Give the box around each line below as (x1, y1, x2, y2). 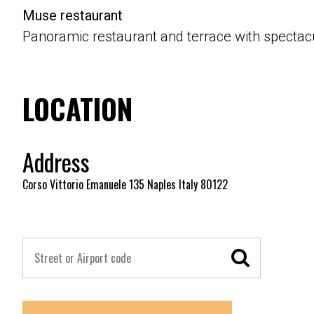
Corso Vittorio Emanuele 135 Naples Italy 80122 (22, 176, 228, 193)
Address (22, 144, 90, 180)
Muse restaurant (22, 7, 123, 25)
